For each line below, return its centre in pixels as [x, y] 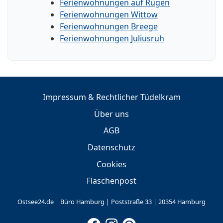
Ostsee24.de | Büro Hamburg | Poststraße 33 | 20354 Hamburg [111, 202]
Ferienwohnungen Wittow [109, 14]
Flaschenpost [111, 181]
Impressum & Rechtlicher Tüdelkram [111, 97]
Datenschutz [111, 148]
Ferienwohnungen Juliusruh [112, 38]
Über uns [111, 114]
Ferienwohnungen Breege [109, 26]
